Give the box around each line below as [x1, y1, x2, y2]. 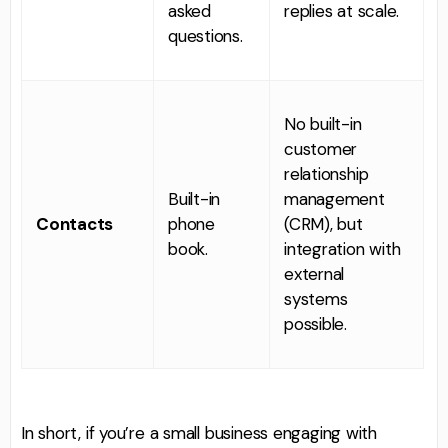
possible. [284, 312, 348, 335]
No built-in [284, 112, 362, 135]
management [284, 187, 385, 210]
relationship [284, 162, 369, 185]
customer [284, 137, 358, 160]
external [284, 262, 345, 285]
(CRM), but [284, 212, 363, 235]
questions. [168, 24, 243, 47]
